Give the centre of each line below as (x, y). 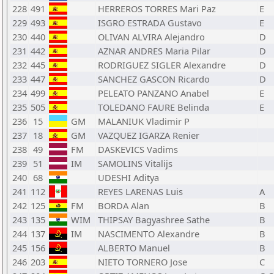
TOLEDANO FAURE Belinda (154, 107)
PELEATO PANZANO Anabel (154, 93)
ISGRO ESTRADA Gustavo (150, 23)
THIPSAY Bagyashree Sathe (154, 220)
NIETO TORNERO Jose (143, 262)
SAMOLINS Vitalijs (135, 163)
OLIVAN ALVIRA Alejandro (151, 37)
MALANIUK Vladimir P (144, 121)
